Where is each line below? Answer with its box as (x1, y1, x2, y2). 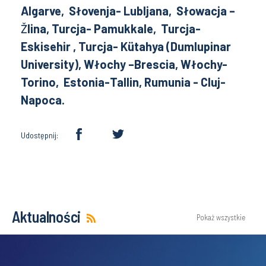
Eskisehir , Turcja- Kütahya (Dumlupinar (21, 39, 231, 53)
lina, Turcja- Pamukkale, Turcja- (27, 21, 201, 36)
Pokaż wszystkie (197, 213, 245, 222)
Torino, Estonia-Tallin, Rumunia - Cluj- (21, 75, 226, 89)
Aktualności (12, 207, 81, 226)
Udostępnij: (21, 130, 58, 140)
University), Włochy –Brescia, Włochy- (21, 57, 227, 71)
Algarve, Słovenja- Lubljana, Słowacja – (21, 4, 235, 18)
